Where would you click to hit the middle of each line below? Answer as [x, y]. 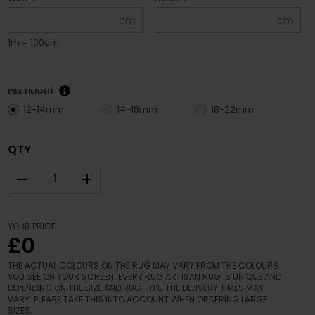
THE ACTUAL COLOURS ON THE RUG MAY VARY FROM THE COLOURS [143, 265]
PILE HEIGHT [33, 90]
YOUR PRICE [32, 226]
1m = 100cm [34, 42]
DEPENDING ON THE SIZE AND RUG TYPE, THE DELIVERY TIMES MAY [136, 288]
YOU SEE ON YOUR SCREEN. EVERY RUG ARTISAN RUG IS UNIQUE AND [145, 276]
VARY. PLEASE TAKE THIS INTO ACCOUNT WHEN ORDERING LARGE [138, 299]
